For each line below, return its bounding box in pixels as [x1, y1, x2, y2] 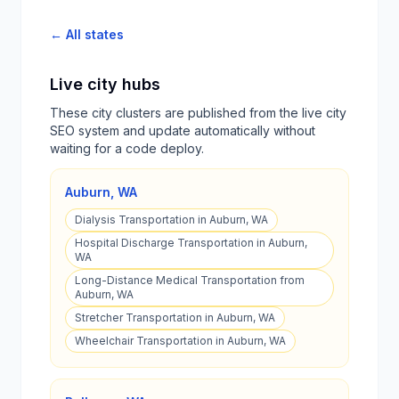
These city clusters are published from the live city [50, 105, 346, 120]
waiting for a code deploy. [50, 141, 204, 156]
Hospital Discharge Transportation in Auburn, [75, 236, 307, 249]
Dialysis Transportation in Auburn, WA [75, 213, 268, 226]
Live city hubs [50, 75, 160, 94]
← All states [50, 27, 124, 42]
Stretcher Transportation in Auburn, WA [75, 311, 275, 324]
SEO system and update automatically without [50, 123, 315, 138]
